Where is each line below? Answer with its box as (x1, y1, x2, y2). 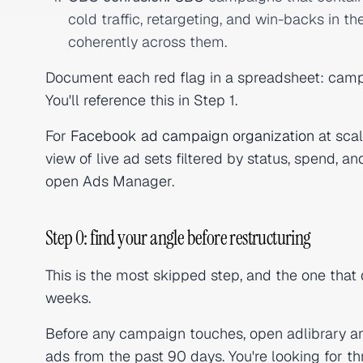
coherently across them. (68, 32, 227, 51)
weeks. (45, 288, 91, 307)
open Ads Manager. (45, 172, 174, 190)
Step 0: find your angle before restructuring (45, 225, 311, 250)
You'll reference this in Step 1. (45, 91, 237, 109)
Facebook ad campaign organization (70, 126, 314, 145)
